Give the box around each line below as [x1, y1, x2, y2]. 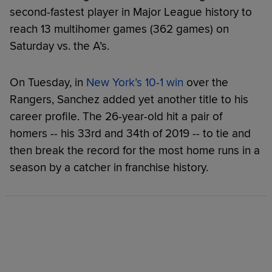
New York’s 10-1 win [86, 75, 183, 90]
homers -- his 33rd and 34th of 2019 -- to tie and [10, 126, 251, 141]
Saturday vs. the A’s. [10, 38, 112, 53]
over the [183, 75, 228, 90]
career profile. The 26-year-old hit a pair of [10, 109, 222, 124]
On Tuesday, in [10, 75, 86, 90]
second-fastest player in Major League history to [10, 4, 252, 19]
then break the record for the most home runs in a [10, 143, 260, 158]
